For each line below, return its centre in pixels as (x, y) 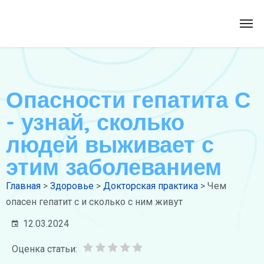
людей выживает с (110, 144)
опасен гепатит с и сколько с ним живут (94, 202)
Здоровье (72, 186)
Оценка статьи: (44, 249)
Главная (23, 186)
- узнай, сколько (95, 122)
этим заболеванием (114, 167)
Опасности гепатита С (128, 100)
